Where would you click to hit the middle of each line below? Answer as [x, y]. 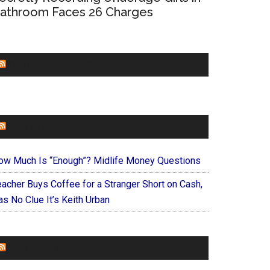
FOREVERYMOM [46, 248]
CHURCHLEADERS [52, 64]
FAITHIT [27, 127]
